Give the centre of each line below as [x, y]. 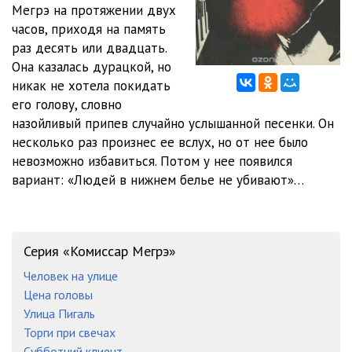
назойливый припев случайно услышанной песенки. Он [173, 123]
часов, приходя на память [89, 29]
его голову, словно [67, 104]
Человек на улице [71, 276]
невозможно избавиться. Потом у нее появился [152, 161]
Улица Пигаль [59, 313]
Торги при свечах [70, 332]
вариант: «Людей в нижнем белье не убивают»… [158, 180]
